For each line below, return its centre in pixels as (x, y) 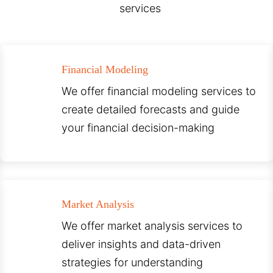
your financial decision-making (138, 128)
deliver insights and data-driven (141, 244)
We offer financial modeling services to (159, 91)
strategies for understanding (133, 263)
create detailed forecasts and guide (151, 110)
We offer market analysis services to (152, 226)
